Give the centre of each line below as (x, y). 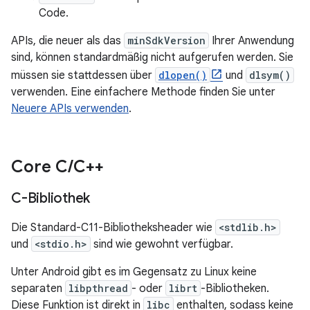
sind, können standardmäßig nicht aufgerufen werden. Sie (152, 57)
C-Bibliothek (51, 198)
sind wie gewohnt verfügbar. (162, 244)
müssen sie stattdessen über (83, 75)
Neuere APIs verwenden (70, 109)
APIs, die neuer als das (67, 41)
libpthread (98, 288)
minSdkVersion (166, 40)
